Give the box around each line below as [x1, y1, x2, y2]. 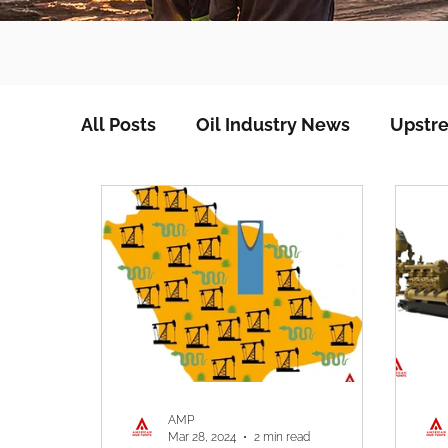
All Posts [81, 114, 156, 135]
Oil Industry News [196, 114, 350, 135]
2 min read [254, 429, 310, 444]
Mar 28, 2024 [168, 429, 236, 444]
